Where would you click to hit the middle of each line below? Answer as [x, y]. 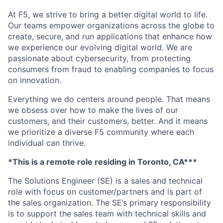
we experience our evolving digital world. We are [100, 47]
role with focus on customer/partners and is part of [105, 192]
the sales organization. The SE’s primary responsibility [110, 203]
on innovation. [35, 80]
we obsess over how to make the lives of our [93, 110]
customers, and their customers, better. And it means [108, 121]
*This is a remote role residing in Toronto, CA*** [103, 162]
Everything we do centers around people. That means [109, 99]
